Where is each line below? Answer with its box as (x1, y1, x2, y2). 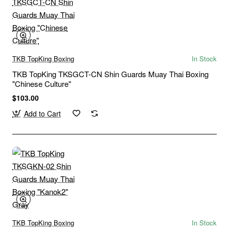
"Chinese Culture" (12, 78, 71, 89)
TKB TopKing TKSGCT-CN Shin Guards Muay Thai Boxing (12, 68, 209, 79)
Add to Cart (24, 108, 61, 119)
